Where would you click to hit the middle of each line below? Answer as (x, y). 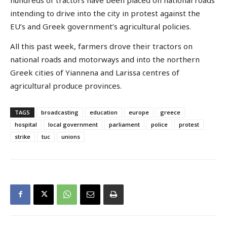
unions (71, 136)
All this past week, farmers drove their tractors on (101, 46)
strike (23, 136)
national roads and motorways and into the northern (105, 60)
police (159, 124)
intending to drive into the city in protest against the (105, 13)
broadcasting (60, 112)
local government (73, 124)
